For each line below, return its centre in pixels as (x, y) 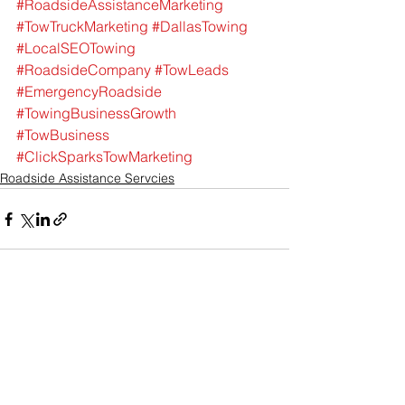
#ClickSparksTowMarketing (104, 157)
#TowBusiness (63, 135)
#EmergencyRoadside (89, 92)
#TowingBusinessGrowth (96, 113)
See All (269, 321)
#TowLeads (192, 70)
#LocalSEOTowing (76, 48)
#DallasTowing (200, 27)
